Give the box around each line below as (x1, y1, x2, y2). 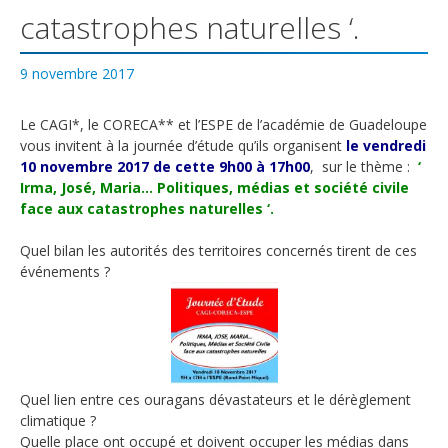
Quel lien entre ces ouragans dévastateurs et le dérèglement (20, 390, 411, 409)
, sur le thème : (310, 157, 410, 176)
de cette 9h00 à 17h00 (153, 157, 310, 176)
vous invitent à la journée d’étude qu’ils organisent (20, 136, 346, 155)
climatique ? (20, 411, 96, 430)
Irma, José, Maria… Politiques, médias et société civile (20, 178, 409, 197)
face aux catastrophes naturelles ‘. (20, 199, 274, 218)
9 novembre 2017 (20, 64, 134, 83)
